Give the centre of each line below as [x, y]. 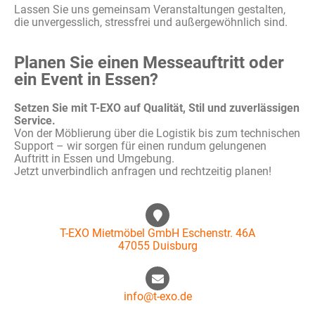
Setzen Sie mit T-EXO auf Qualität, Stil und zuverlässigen [157, 108]
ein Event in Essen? [86, 79]
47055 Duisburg [157, 246]
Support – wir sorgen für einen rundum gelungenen [140, 146]
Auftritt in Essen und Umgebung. [94, 159]
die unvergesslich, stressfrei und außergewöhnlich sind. [151, 22]
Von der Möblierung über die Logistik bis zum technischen [157, 133]
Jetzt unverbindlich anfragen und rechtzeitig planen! [143, 171]
